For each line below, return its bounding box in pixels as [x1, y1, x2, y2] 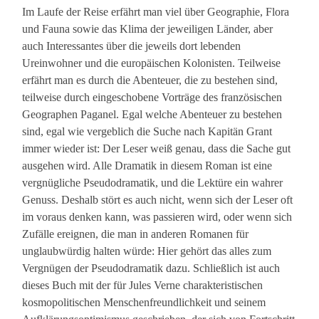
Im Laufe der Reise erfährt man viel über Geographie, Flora [22, 6, 290, 19]
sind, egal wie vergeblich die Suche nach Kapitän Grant [22, 125, 273, 138]
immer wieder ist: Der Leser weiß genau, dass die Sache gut [22, 142, 291, 155]
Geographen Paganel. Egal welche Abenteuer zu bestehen [22, 108, 283, 121]
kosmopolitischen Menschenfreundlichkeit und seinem [22, 296, 266, 309]
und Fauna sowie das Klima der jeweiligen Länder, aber [22, 23, 273, 36]
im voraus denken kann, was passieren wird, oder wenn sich [22, 211, 293, 224]
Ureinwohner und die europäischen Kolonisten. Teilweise [22, 57, 281, 70]
